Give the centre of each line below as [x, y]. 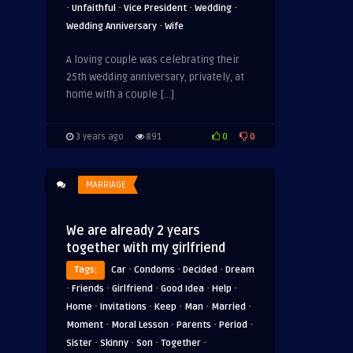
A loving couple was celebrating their [153, 60]
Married [229, 307]
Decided [200, 270]
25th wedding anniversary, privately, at [155, 77]
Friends [88, 289]
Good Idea [182, 289]
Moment [85, 325]
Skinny [114, 343]
